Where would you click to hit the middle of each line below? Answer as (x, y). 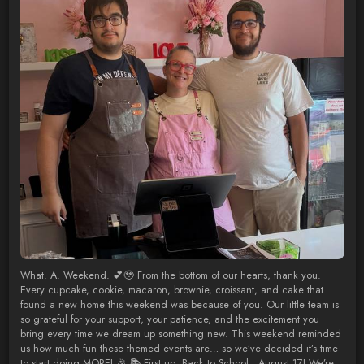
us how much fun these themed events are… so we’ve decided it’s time (179, 348)
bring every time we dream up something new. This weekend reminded (180, 334)
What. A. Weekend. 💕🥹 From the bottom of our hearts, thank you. (170, 275)
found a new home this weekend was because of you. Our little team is (179, 304)
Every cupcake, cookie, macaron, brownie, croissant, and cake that (171, 290)
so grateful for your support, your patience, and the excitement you (169, 319)
